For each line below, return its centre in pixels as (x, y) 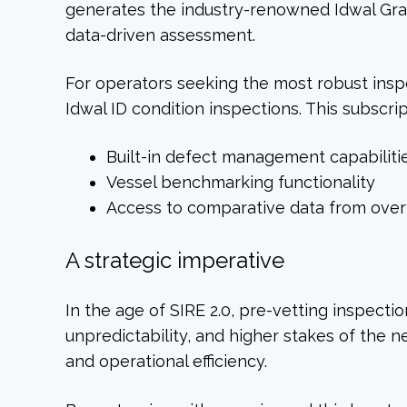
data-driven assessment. (160, 35)
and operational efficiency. (166, 362)
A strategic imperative (175, 261)
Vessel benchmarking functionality (241, 183)
